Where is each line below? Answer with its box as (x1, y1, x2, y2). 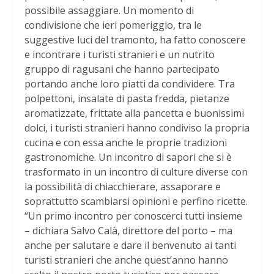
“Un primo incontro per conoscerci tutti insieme (24, 209, 242, 223)
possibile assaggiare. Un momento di (24, 4, 194, 18)
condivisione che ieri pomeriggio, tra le (24, 18, 202, 32)
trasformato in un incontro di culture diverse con (24, 165, 248, 179)
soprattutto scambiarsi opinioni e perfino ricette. (24, 194, 248, 209)
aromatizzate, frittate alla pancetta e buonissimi (24, 106, 244, 120)
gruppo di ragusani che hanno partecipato (24, 62, 220, 76)
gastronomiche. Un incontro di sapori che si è (24, 150, 232, 165)
